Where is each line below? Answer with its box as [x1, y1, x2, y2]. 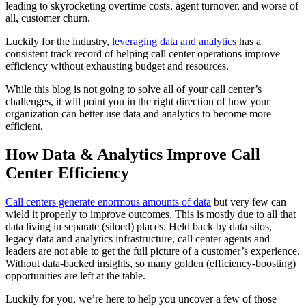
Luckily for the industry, [5, 35, 112, 47]
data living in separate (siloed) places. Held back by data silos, [5, 221, 272, 233]
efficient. [5, 120, 43, 132]
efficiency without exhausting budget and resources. [5, 59, 229, 72]
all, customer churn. [5, 12, 90, 24]
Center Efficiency [5, 164, 129, 182]
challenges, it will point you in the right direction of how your [5, 95, 270, 107]
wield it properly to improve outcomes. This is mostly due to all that [5, 208, 296, 221]
